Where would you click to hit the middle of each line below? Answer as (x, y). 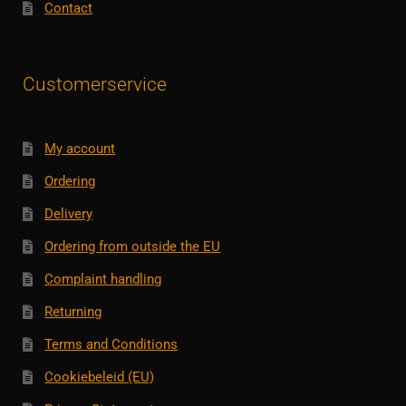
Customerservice (94, 84)
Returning (73, 312)
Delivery (69, 213)
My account (80, 148)
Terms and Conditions (111, 345)
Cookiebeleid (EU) (100, 377)
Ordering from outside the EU (133, 246)
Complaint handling (103, 280)
